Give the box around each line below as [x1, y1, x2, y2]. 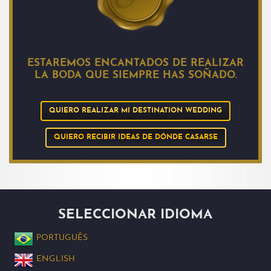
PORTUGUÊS [36, 233, 88, 243]
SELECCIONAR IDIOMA [58, 209, 213, 222]
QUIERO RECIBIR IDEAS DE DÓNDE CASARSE [53, 134, 218, 142]
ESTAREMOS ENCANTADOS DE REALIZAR [27, 58, 244, 69]
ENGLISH [36, 254, 75, 264]
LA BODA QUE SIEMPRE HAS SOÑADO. [34, 70, 237, 81]
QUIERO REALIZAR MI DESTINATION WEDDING [49, 106, 222, 114]
